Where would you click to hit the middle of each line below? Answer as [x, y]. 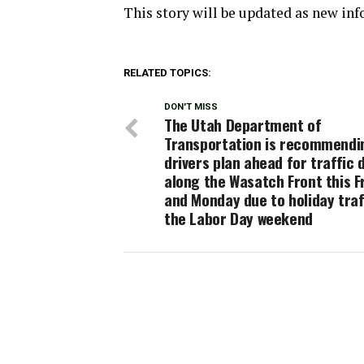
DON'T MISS [191, 106]
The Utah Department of [243, 124]
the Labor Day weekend [238, 218]
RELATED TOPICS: [167, 72]
